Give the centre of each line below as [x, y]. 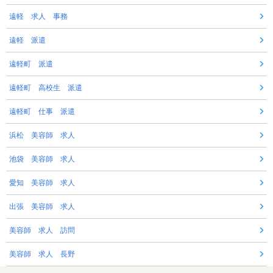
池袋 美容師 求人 [42, 159]
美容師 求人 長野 [42, 254]
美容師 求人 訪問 [42, 231]
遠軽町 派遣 [31, 64]
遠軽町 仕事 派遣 [42, 112]
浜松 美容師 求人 [42, 136]
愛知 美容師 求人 [42, 183]
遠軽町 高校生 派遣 [46, 88]
